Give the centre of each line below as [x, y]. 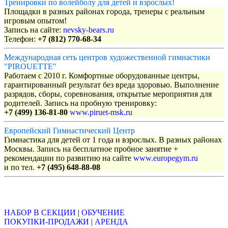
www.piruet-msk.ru [101, 112]
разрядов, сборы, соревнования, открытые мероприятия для [108, 94]
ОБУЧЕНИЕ [103, 212]
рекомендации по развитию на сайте [69, 158]
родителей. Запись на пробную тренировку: [80, 103]
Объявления [27, 192]
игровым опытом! [35, 21]
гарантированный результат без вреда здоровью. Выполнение [111, 85]
